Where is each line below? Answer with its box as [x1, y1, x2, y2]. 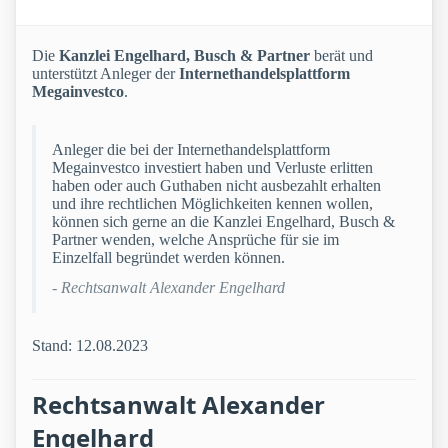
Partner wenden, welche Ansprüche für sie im [52, 231, 339, 249]
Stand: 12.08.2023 [32, 337, 148, 355]
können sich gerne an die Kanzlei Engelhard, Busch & [52, 213, 395, 231]
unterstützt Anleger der [32, 65, 179, 83]
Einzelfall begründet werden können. [52, 249, 285, 267]
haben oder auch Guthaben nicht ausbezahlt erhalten [52, 177, 381, 195]
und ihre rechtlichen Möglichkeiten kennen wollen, [52, 195, 373, 213]
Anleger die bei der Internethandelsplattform [52, 141, 330, 159]
